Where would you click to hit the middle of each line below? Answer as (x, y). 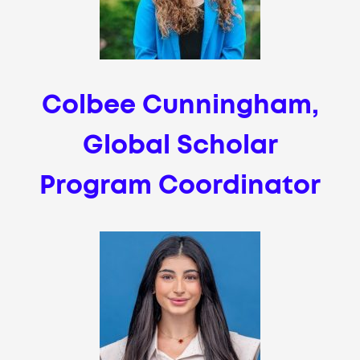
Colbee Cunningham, (180, 106)
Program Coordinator (180, 186)
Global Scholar (180, 146)
